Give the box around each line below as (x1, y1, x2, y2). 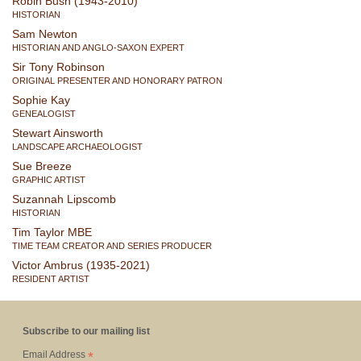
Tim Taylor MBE (12, 226, 92, 239)
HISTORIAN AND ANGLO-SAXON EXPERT (12, 42, 185, 52)
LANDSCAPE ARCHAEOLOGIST (12, 141, 143, 151)
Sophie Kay (12, 93, 70, 106)
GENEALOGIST (12, 108, 76, 118)
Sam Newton (12, 27, 77, 40)
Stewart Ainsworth (12, 127, 103, 139)
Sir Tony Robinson (12, 60, 105, 73)
